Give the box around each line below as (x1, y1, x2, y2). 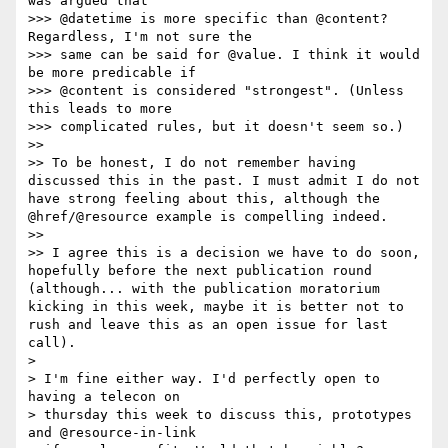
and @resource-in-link (28, 425, 196, 441)
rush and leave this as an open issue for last (28, 317, 388, 333)
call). (28, 335, 76, 351)
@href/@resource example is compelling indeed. (28, 209, 388, 225)
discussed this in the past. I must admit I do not (28, 173, 420, 189)
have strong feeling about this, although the (28, 191, 380, 207)
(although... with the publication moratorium (28, 281, 380, 297)
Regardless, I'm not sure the (28, 29, 252, 45)
